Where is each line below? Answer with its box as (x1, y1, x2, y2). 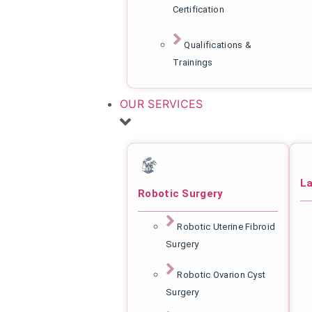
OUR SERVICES (120, 97, 203, 111)
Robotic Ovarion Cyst (177, 269, 266, 280)
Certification (173, 4, 224, 15)
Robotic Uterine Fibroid (177, 221, 276, 232)
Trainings (173, 57, 213, 68)
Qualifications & (184, 40, 252, 51)
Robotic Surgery (138, 187, 224, 200)
